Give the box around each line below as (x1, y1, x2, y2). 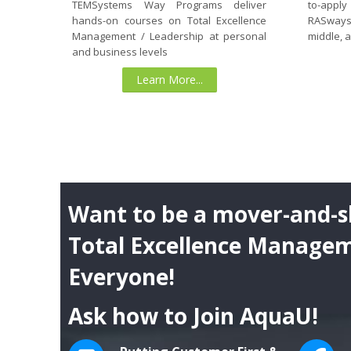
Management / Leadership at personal (72, 29, 267, 44)
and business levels (72, 45, 168, 60)
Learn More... (136, 72, 203, 88)
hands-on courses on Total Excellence (72, 13, 267, 28)
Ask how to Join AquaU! (68, 300, 319, 331)
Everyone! (68, 261, 181, 291)
